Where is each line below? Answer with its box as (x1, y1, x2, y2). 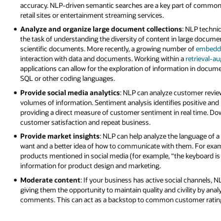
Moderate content (20, 175, 81, 185)
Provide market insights (20, 131, 100, 141)
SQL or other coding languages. (20, 74, 115, 83)
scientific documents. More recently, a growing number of (20, 44, 196, 54)
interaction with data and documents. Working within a (20, 54, 186, 64)
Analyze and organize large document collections (20, 24, 183, 34)
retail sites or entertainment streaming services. (20, 10, 164, 20)
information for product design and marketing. (20, 161, 161, 171)
